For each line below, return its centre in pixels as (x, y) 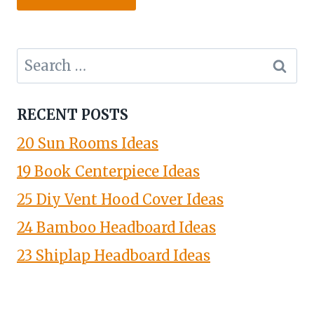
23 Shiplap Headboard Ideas (114, 256)
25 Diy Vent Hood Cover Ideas (120, 200)
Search (40, 59)
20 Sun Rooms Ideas (88, 144)
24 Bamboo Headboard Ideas (116, 228)
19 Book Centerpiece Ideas (108, 172)
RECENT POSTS (73, 115)
